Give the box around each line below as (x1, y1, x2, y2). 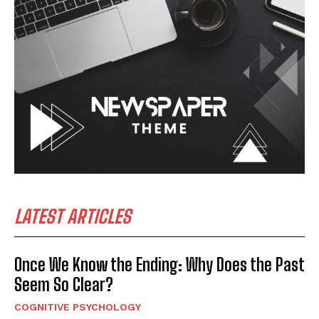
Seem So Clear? (14, 273, 113, 295)
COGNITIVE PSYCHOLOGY (14, 300, 141, 313)
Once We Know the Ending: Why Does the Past (14, 253, 305, 275)
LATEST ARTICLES (14, 204, 131, 228)
